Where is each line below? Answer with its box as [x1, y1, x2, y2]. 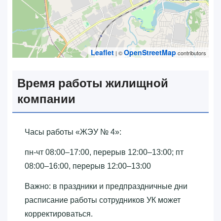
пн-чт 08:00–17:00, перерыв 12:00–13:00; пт [25, 147, 184, 156]
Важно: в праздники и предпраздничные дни [25, 182, 187, 190]
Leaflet [91, 47, 114, 57]
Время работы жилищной [17, 74, 168, 91]
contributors [176, 48, 206, 57]
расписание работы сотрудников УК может [25, 195, 181, 204]
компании [17, 90, 75, 107]
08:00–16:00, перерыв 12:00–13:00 [25, 161, 151, 170]
